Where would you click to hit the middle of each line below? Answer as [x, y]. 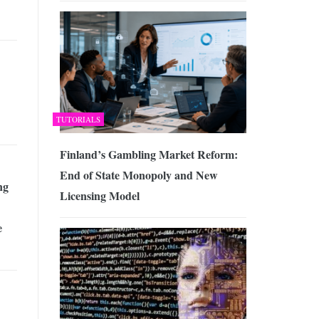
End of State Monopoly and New [138, 174]
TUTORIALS [78, 119]
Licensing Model [99, 195]
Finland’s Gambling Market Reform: [148, 154]
